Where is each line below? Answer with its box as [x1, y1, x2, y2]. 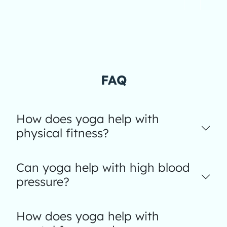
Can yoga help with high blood [16, 160, 190, 175]
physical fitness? [16, 126, 109, 140]
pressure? [16, 174, 69, 189]
